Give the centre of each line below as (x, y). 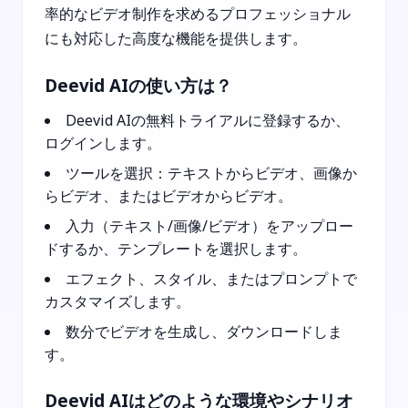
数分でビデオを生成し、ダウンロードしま (204, 331)
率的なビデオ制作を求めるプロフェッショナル (198, 13)
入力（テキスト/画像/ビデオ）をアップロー (209, 225)
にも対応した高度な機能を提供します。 (176, 38)
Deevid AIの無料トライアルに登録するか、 (208, 120)
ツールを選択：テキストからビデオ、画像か (211, 173)
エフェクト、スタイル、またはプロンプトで (211, 278)
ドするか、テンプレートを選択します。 (176, 248)
